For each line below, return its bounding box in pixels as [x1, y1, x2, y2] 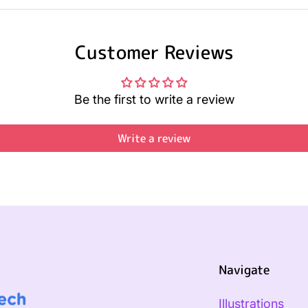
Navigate [218, 261, 270, 279]
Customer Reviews [74, 39, 234, 66]
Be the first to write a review [74, 92, 234, 107]
